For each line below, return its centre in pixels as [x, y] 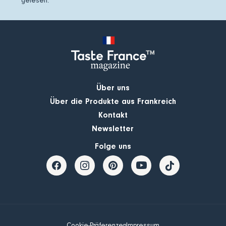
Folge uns [113, 147]
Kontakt [113, 115]
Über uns [113, 88]
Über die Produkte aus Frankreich [113, 102]
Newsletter [113, 129]
